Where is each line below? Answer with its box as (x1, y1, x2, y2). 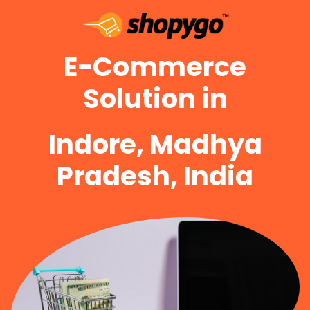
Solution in (82, 80, 228, 117)
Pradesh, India (57, 157, 253, 194)
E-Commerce (64, 48, 246, 85)
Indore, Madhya (48, 125, 262, 163)
